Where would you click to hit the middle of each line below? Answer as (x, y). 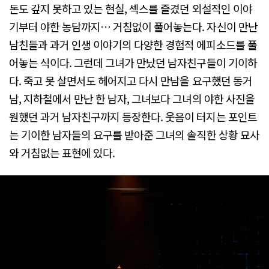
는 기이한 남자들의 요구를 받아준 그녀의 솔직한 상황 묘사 (134, 134)
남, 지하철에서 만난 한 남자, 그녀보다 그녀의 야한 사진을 (132, 98)
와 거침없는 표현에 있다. (62, 152)
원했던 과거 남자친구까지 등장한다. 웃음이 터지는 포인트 (133, 116)
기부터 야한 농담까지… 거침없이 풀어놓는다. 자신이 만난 (133, 26)
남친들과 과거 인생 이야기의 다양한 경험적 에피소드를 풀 (133, 44)
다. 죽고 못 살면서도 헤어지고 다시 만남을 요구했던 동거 (131, 80)
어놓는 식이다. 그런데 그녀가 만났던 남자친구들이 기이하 (133, 62)
